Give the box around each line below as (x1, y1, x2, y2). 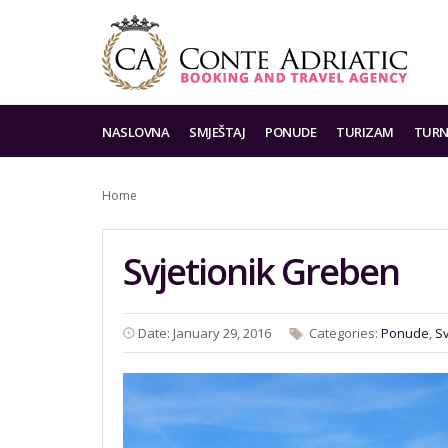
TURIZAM (336, 123, 394, 141)
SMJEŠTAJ (189, 123, 245, 141)
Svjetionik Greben (123, 247, 399, 296)
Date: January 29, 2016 (138, 324, 271, 342)
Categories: (309, 324, 381, 342)
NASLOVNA (102, 123, 169, 141)
